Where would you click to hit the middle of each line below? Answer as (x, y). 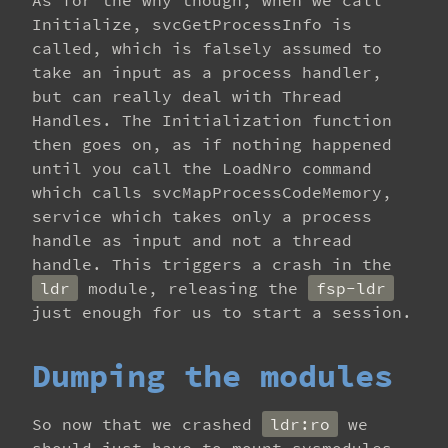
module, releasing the (193, 288)
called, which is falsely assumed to (207, 48)
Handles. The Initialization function (212, 120)
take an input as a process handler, (207, 72)
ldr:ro (300, 424)
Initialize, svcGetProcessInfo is (192, 24)
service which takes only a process (202, 216)
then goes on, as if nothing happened (212, 144)
